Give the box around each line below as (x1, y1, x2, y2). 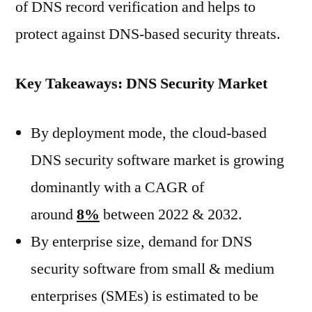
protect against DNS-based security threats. (15, 24, 281, 44)
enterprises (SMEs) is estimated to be (31, 286, 258, 306)
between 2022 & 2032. (100, 205, 242, 224)
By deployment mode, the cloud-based (31, 123, 267, 143)
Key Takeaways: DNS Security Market (15, 74, 267, 93)
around (31, 205, 77, 224)
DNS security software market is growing (31, 150, 284, 170)
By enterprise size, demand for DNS (31, 232, 252, 251)
